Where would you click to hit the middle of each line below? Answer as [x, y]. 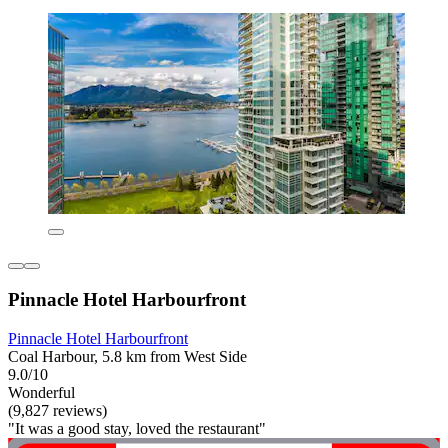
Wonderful [41, 392]
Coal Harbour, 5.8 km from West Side [127, 356]
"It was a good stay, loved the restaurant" [137, 428]
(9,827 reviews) [57, 410]
